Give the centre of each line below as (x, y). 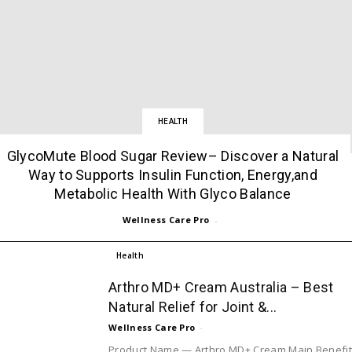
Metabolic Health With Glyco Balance (173, 193)
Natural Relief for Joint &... (193, 306)
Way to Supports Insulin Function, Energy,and (173, 174)
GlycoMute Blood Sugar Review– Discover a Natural (173, 156)
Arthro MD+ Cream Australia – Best (221, 287)
